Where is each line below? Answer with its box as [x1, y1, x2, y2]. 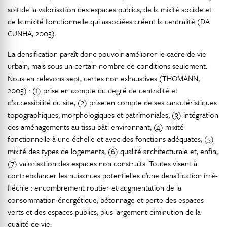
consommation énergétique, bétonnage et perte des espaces [8, 194, 204, 205]
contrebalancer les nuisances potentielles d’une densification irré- [8, 170, 218, 181]
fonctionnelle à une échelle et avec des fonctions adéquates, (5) [8, 133, 214, 144]
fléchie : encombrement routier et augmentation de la [8, 182, 181, 193]
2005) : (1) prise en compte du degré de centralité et [8, 85, 178, 96]
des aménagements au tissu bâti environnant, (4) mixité [8, 121, 184, 132]
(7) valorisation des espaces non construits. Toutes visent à [8, 158, 197, 169]
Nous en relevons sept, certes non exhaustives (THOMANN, [8, 72, 200, 84]
